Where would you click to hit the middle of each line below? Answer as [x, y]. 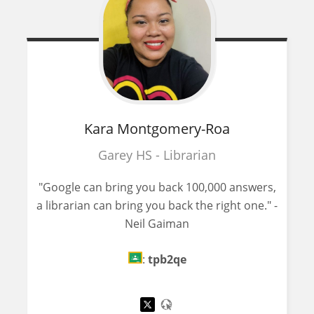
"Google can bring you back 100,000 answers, [157, 187]
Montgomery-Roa [173, 129]
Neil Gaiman [157, 224]
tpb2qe [167, 260]
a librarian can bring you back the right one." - [157, 206]
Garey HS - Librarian [157, 155]
